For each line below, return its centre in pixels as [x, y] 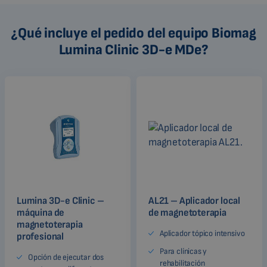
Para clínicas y [184, 251]
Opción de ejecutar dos [66, 257]
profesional [41, 236]
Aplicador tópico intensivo [202, 233]
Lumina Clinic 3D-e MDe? [133, 49]
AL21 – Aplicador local [195, 201]
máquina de [41, 212]
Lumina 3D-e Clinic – [60, 201]
